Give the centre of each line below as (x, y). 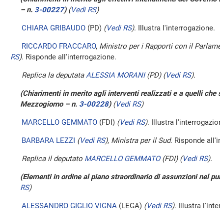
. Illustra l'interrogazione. (175, 28)
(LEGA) (130, 206)
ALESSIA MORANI (115, 75)
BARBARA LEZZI (48, 140)
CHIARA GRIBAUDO (54, 28)
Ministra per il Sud (140, 140)
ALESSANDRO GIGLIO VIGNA (69, 206)
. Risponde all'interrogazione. (69, 57)
